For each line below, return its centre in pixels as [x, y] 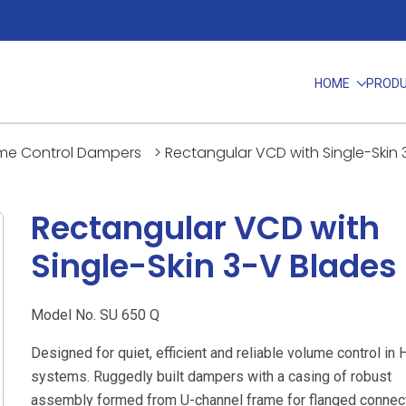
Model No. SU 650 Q [95, 315]
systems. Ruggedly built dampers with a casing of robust [211, 377]
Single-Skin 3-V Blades [214, 266]
